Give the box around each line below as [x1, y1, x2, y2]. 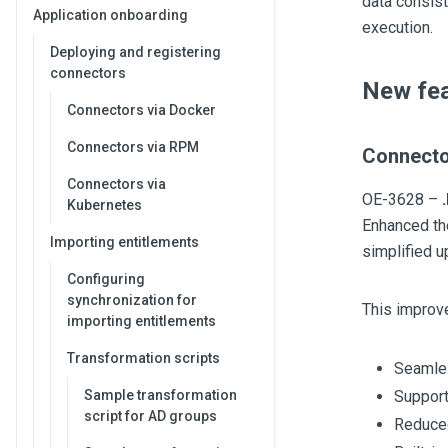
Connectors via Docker [67, 102, 216, 118]
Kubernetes [67, 197, 142, 213]
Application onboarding [33, 7, 188, 23]
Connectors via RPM [67, 139, 199, 155]
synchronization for [67, 292, 197, 308]
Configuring [67, 271, 145, 287]
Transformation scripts [67, 350, 220, 366]
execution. [361, 18, 433, 37]
